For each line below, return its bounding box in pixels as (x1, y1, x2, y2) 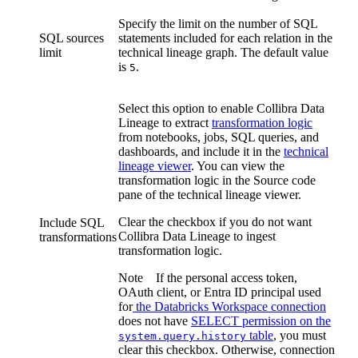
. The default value (234, 46, 328, 60)
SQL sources (39, 31, 104, 46)
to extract (159, 116, 212, 130)
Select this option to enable (118, 101, 257, 116)
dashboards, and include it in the (118, 145, 284, 159)
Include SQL (39, 216, 104, 230)
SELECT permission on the (191, 314, 331, 328)
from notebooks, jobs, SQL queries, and (118, 130, 319, 145)
